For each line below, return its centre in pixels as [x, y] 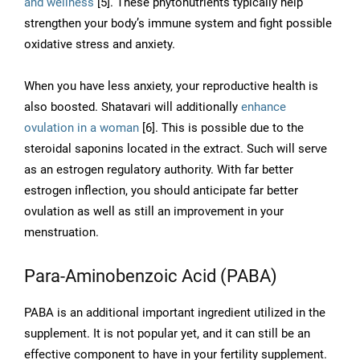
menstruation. [61, 233]
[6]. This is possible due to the [221, 128]
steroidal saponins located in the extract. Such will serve [176, 149]
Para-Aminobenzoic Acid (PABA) [151, 276]
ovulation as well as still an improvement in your [154, 212]
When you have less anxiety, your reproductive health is [171, 86]
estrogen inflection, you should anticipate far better [161, 191]
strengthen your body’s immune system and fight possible [178, 24]
